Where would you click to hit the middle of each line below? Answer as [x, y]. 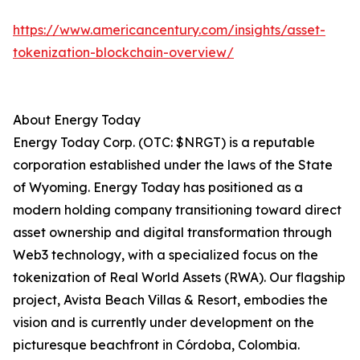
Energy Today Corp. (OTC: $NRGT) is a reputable [164, 143]
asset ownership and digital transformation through [172, 233]
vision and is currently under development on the [164, 323]
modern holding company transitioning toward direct [177, 210]
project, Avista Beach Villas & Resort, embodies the [170, 300]
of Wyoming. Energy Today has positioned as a [158, 188]
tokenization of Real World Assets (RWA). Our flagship [179, 278]
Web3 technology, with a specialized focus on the [166, 255]
